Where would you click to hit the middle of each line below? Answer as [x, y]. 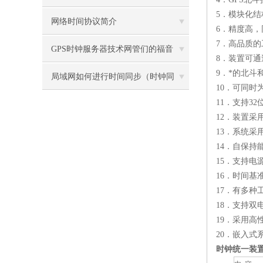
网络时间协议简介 [84, 21]
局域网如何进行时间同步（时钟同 [113, 77]
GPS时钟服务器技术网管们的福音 [112, 49]
